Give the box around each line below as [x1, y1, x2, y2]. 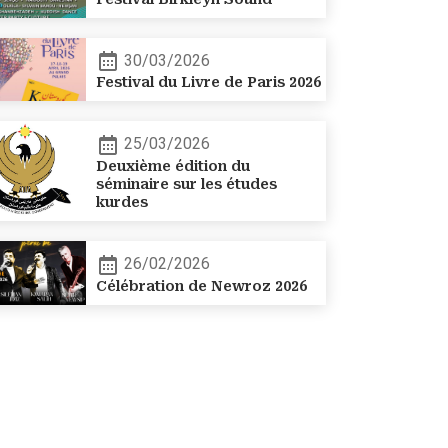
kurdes [96, 194, 148, 211]
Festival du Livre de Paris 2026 [96, 74, 321, 91]
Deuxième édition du [96, 158, 250, 175]
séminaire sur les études [96, 176, 277, 193]
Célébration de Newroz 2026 [96, 277, 307, 294]
